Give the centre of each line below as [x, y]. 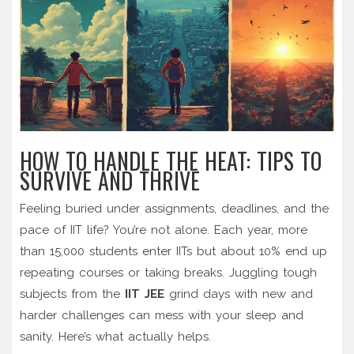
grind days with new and [239, 294]
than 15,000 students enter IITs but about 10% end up [173, 251]
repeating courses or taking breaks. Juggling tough [168, 272]
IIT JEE [145, 294]
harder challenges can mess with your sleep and [162, 315]
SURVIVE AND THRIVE [110, 180]
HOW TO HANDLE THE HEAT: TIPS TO [171, 160]
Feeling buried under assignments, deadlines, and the [174, 208]
